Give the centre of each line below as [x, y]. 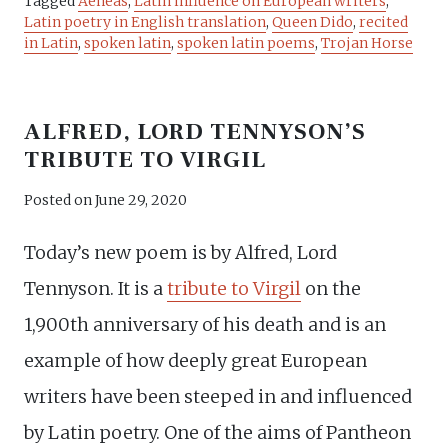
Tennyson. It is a [95, 288]
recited [383, 21]
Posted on [59, 199]
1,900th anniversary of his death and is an [205, 324]
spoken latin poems [246, 42]
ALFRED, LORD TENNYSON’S [195, 131]
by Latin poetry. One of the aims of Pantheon [217, 432]
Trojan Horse [367, 42]
